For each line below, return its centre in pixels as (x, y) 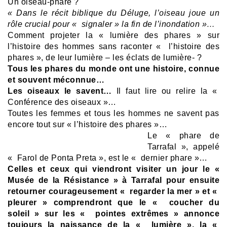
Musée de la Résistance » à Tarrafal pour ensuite (113, 180)
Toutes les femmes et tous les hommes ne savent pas (113, 113)
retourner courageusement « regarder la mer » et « (113, 192)
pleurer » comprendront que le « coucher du (113, 203)
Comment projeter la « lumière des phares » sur (113, 35)
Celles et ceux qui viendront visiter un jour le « (113, 169)
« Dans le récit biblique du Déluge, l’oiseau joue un (113, 13)
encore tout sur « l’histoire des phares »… (87, 125)
